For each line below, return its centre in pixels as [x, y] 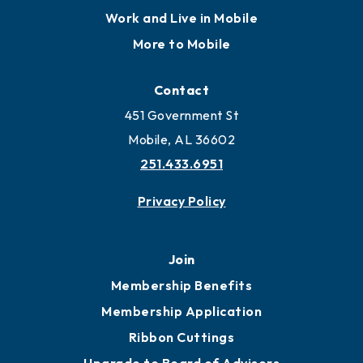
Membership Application [181, 312]
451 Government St [181, 115]
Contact [181, 90]
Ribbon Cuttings [181, 337]
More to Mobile [181, 44]
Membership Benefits [181, 286]
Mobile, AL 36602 [181, 140]
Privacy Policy [181, 201]
